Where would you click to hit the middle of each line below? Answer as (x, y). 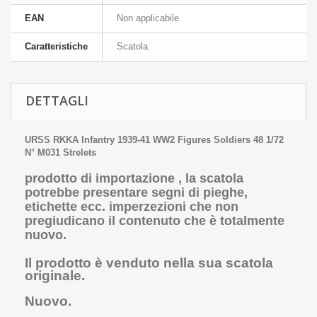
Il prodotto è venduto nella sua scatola (149, 263)
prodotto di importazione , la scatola (134, 178)
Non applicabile (148, 18)
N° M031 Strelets (60, 152)
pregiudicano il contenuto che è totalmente (155, 221)
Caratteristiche (56, 46)
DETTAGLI (57, 100)
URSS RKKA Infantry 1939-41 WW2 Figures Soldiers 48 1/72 (154, 140)
